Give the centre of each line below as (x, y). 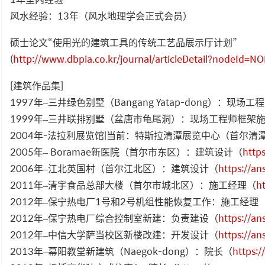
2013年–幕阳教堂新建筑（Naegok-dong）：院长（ (121, 251)
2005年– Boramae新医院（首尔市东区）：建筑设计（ (126, 151)
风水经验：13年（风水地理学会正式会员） (101, 15)
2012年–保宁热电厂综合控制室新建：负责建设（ (114, 218)
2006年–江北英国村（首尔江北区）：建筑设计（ (114, 168)
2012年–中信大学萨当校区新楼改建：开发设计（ (114, 234)
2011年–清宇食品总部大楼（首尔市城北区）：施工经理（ (133, 185)
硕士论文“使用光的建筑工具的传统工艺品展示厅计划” (124, 42)
